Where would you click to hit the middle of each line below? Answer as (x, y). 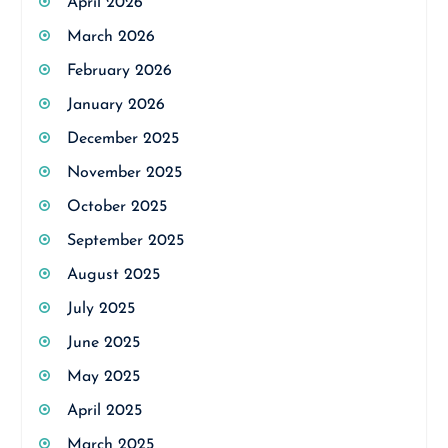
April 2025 (104, 411)
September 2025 (125, 241)
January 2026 (115, 105)
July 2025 (100, 309)
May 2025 (103, 377)
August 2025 (113, 275)
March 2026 (110, 37)
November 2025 (124, 173)
